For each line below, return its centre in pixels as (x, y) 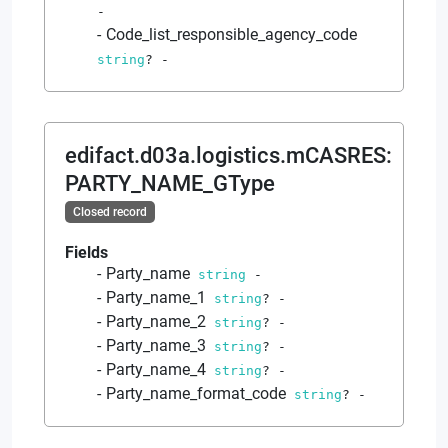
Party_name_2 (156, 321)
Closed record (109, 211)
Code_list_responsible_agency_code (231, 34)
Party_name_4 (156, 369)
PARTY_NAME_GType (170, 183)
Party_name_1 (156, 297)
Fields (86, 252)
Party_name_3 (156, 345)
